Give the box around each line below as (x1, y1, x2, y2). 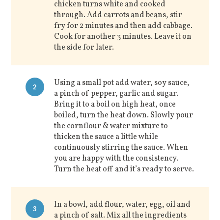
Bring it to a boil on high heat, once (54, 99, 176, 110)
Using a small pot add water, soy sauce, (54, 78, 190, 89)
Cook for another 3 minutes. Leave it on (54, 31, 192, 43)
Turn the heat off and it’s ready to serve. (54, 164, 194, 175)
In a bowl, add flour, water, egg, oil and (54, 199, 191, 211)
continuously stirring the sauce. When (54, 142, 189, 154)
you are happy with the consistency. (54, 153, 179, 165)
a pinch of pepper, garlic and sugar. (54, 88, 179, 100)
